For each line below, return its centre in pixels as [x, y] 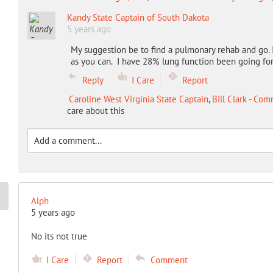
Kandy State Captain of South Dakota [138, 17]
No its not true [59, 236]
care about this [95, 111]
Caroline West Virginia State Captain [138, 99]
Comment [169, 260]
